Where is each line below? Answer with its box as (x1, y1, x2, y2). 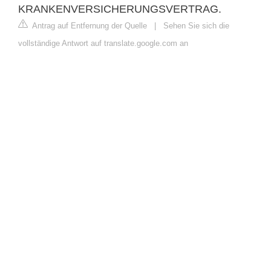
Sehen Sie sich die (163, 21, 229, 30)
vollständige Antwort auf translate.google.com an (18, 38, 188, 48)
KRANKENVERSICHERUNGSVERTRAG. (18, 2, 221, 15)
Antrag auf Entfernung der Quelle (30, 21, 147, 30)
